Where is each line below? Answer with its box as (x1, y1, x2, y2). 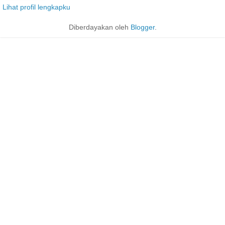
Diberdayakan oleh (68, 23, 131, 31)
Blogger (130, 23, 155, 31)
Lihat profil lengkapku (3, 3, 70, 11)
